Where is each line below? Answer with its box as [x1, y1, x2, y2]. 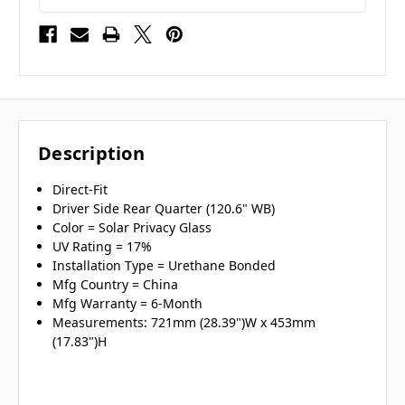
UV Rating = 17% [52, 238, 156, 256]
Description [38, 141, 145, 166]
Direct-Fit [52, 181, 112, 199]
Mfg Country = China [52, 276, 179, 294]
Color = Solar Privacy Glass [52, 219, 216, 237]
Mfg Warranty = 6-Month [52, 295, 203, 313]
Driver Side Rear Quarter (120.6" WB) [52, 200, 276, 218]
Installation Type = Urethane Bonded [52, 257, 280, 275]
